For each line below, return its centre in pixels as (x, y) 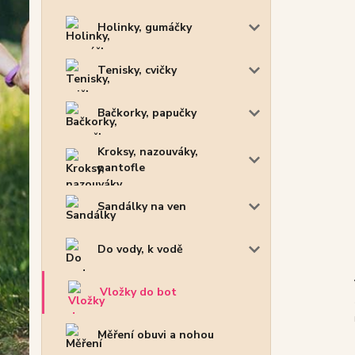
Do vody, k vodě (140, 250)
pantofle (121, 168)
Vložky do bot (138, 292)
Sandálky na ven (142, 207)
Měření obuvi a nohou (156, 335)
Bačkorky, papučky (147, 113)
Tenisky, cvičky (137, 71)
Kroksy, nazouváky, (148, 152)
